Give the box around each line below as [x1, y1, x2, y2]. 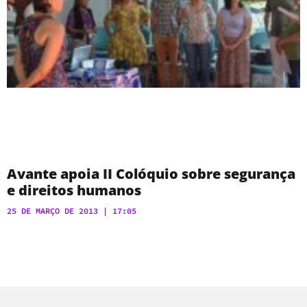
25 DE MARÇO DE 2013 [7, 206, 103, 217]
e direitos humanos [7, 181, 141, 200]
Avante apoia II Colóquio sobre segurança [7, 164, 295, 184]
